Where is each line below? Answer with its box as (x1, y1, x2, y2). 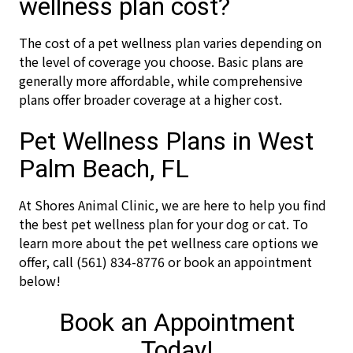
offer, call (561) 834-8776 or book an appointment (19, 252, 312, 271)
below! (19, 271, 61, 290)
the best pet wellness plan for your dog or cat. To (19, 214, 308, 233)
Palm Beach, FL (19, 154, 189, 184)
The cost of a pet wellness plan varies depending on (19, 33, 321, 52)
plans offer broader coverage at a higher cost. (19, 90, 282, 109)
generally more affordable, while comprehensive (19, 71, 303, 90)
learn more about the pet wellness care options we (19, 233, 318, 252)
